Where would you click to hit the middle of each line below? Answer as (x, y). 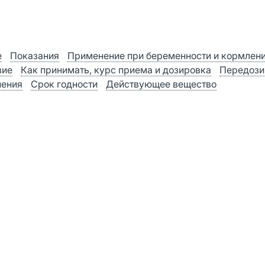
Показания (35, 56)
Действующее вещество (161, 84)
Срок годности (64, 84)
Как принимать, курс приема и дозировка (116, 70)
